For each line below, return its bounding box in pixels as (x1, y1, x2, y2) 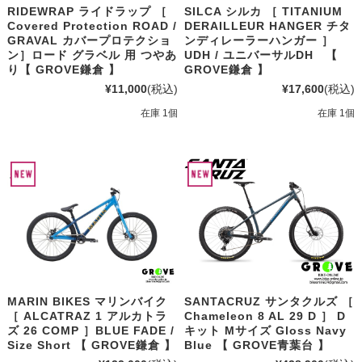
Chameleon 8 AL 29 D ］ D (184, 309, 347, 323)
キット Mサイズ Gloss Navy (184, 324, 347, 338)
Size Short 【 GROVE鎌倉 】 (6, 339, 176, 352)
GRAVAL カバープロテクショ (6, 34, 171, 48)
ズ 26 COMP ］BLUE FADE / (6, 324, 175, 338)
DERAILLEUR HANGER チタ (184, 19, 351, 33)
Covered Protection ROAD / (6, 19, 177, 33)
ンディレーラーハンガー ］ (184, 34, 335, 48)
